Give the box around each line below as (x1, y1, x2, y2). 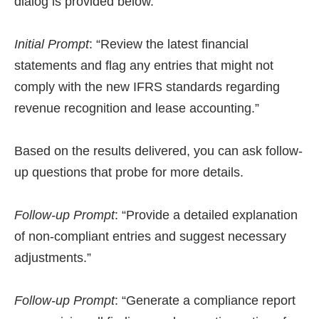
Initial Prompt (14, 37, 89, 51)
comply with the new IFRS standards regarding (14, 80, 280, 94)
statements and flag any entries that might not (14, 58, 273, 73)
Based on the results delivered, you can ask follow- (14, 144, 303, 158)
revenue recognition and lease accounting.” (14, 101, 259, 115)
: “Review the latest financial (89, 37, 249, 51)
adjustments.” (14, 251, 91, 265)
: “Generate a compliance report (115, 293, 296, 308)
